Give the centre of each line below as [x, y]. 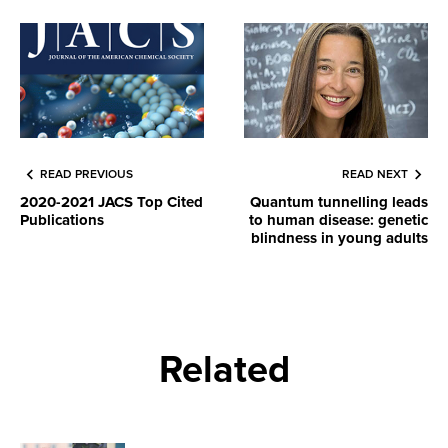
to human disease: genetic [338, 220]
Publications [62, 220]
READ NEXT [375, 175]
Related [224, 370]
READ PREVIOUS [86, 175]
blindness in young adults [339, 238]
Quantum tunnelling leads [339, 202]
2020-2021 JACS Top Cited [111, 202]
